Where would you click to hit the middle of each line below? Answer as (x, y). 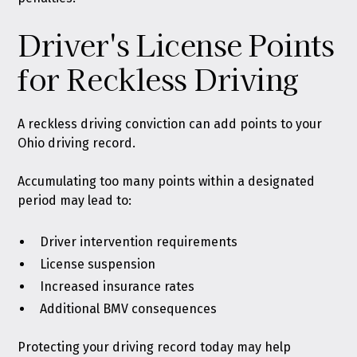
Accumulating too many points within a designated (167, 181)
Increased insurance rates (118, 286)
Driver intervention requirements (139, 242)
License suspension (98, 264)
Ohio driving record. (77, 143)
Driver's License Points (176, 44)
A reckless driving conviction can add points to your (170, 124)
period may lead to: (75, 200)
